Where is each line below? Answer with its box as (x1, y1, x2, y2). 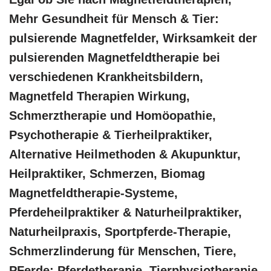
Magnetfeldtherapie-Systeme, (9, 186, 178, 200)
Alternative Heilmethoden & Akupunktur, (9, 147, 241, 161)
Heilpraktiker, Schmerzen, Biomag (9, 166, 205, 180)
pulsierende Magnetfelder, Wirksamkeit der (9, 31, 257, 45)
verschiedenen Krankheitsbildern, (9, 70, 203, 83)
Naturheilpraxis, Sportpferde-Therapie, (9, 224, 231, 238)
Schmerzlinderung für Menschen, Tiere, (9, 244, 237, 258)
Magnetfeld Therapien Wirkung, (9, 89, 190, 103)
